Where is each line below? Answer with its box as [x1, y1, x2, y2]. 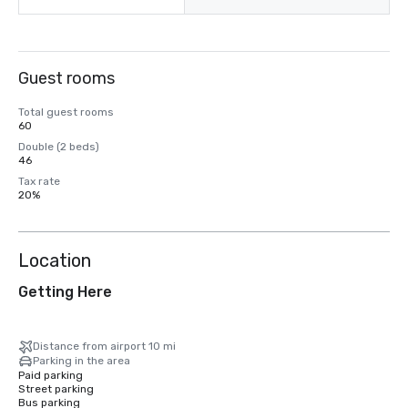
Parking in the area [33, 354, 130, 367]
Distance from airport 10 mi [33, 340, 176, 352]
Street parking [18, 382, 94, 395]
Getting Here [18, 283, 112, 301]
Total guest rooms [18, 106, 114, 118]
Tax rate [18, 175, 60, 188]
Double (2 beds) [18, 140, 99, 153]
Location [18, 250, 91, 271]
